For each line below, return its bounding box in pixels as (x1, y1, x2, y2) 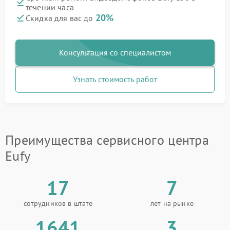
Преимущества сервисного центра (5, 131, 209, 148)
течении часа (26, 2, 74, 12)
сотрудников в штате (23, 199, 93, 208)
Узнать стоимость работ (73, 74, 157, 84)
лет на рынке (150, 199, 194, 208)
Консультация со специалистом (59, 47, 171, 57)
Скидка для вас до (26, 13, 95, 23)
